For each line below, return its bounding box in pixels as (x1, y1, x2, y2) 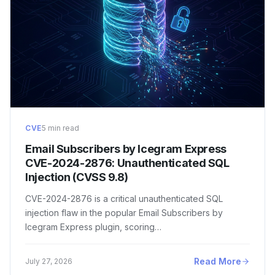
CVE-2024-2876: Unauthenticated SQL (25, 157, 230, 170)
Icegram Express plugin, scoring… (25, 222, 161, 233)
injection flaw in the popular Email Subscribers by (25, 207, 223, 219)
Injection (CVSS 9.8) (25, 171, 128, 184)
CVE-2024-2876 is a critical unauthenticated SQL (25, 193, 223, 204)
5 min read (41, 123, 79, 133)
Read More (194, 256, 241, 267)
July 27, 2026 (25, 256, 72, 266)
